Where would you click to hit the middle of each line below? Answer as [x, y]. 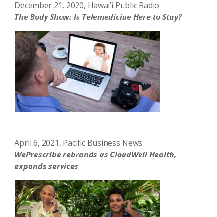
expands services [47, 166]
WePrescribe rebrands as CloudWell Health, [96, 154]
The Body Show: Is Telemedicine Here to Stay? [98, 17]
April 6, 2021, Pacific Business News [79, 143]
